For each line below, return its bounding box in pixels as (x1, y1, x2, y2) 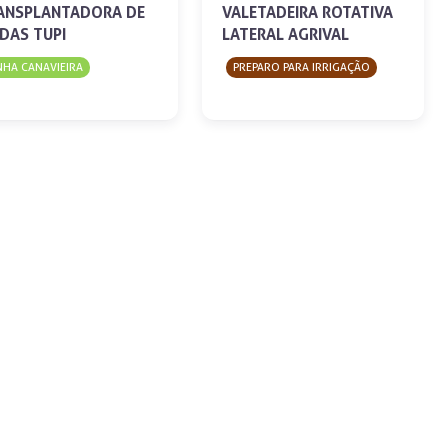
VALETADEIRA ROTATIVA (222, 2, 393, 23)
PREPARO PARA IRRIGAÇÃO (233, 60, 370, 75)
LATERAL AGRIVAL (222, 24, 349, 45)
